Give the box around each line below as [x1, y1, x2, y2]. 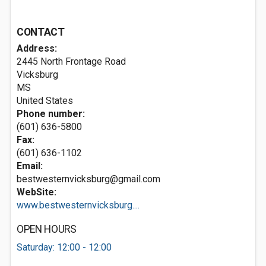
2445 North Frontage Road [17, 56, 126, 67]
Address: [17, 43, 57, 54]
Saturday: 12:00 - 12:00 [17, 242, 112, 253]
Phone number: [17, 108, 85, 119]
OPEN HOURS [17, 223, 77, 235]
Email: [17, 160, 43, 172]
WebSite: [17, 186, 56, 198]
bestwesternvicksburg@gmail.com [17, 173, 160, 185]
